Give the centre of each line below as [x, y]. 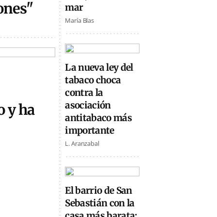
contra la [84, 93]
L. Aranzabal [82, 144]
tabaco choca [93, 80]
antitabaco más [99, 118]
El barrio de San [99, 190]
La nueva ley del [99, 68]
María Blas [80, 21]
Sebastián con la [100, 203]
